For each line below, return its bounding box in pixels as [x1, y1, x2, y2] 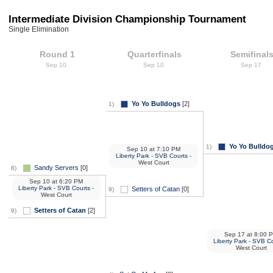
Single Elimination [8, 24, 69, 34]
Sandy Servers [34, 163, 79, 171]
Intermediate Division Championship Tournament [8, 13, 246, 25]
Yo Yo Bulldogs [131, 99, 180, 107]
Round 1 [39, 49, 75, 59]
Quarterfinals [127, 49, 182, 59]
